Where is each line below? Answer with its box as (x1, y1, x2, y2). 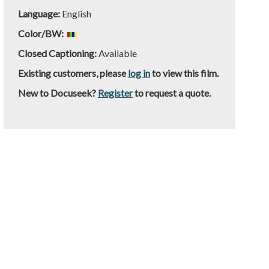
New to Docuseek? (17, 87, 98, 98)
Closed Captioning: (17, 47, 97, 59)
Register (97, 87, 133, 98)
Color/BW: (17, 28, 65, 39)
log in (127, 67, 150, 79)
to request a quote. (132, 87, 211, 98)
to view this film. (150, 67, 219, 79)
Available (96, 47, 137, 59)
